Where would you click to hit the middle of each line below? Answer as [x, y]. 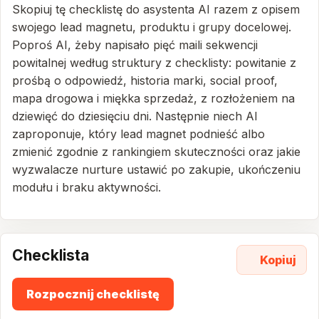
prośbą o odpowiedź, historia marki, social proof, [145, 80]
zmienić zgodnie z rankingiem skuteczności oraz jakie [156, 152]
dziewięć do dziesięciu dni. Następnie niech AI [135, 116]
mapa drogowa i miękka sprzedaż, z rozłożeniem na [153, 98]
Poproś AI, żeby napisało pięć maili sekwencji [135, 45]
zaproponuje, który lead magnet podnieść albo [138, 134]
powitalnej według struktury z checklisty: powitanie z [154, 63]
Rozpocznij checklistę [93, 294]
